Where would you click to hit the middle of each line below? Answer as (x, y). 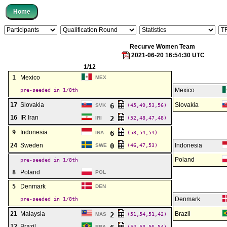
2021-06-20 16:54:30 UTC (168, 55)
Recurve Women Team (162, 47)
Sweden (32, 145)
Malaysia (33, 214)
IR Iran (29, 118)
